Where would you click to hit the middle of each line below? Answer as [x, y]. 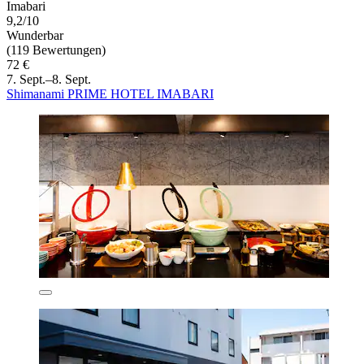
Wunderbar [35, 35]
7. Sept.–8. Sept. [49, 79]
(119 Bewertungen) [56, 50]
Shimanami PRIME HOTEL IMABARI [110, 93]
